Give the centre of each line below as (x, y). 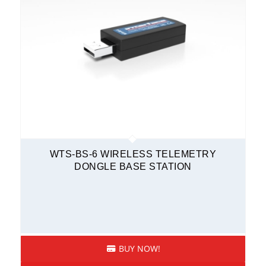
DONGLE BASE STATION (133, 166)
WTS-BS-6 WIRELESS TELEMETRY (133, 154)
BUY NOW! (138, 248)
